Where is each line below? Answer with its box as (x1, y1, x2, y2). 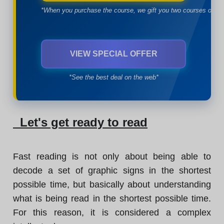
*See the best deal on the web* (68, 73, 158, 81)
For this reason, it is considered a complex (13, 207, 211, 217)
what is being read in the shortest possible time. (13, 193, 211, 203)
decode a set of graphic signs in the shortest (13, 165, 211, 175)
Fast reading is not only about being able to (13, 151, 211, 161)
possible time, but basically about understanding (13, 179, 211, 189)
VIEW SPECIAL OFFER (69, 49, 157, 58)
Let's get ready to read (13, 115, 147, 129)
